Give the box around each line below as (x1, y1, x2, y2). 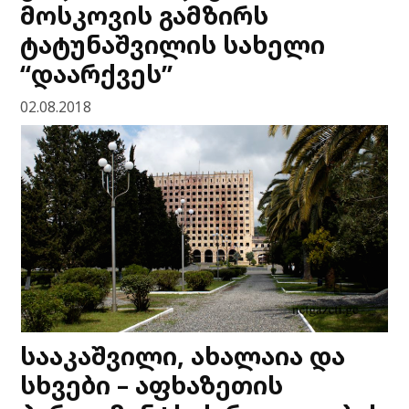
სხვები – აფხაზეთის (20, 368, 284, 403)
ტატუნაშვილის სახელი (20, 26, 326, 61)
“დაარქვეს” (20, 56, 173, 90)
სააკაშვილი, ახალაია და (20, 339, 346, 373)
